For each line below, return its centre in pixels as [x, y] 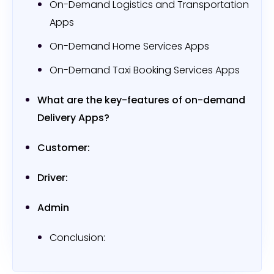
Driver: [53, 177]
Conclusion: [77, 237]
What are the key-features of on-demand [141, 100]
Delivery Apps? [73, 117]
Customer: [64, 147]
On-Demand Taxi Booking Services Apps [145, 70]
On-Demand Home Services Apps [129, 46]
